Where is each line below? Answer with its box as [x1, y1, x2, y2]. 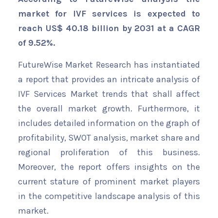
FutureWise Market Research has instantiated [18, 59, 200, 71]
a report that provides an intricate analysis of [18, 74, 200, 85]
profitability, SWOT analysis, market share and [18, 132, 200, 144]
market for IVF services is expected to [18, 8, 200, 19]
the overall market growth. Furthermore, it [18, 103, 200, 114]
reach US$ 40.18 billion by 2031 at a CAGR [18, 23, 200, 34]
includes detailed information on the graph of [18, 118, 200, 129]
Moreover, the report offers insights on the [18, 162, 200, 173]
